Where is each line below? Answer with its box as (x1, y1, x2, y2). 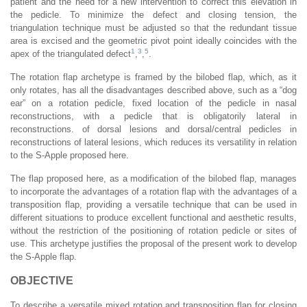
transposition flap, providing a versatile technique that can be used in (10, 199, 297, 210)
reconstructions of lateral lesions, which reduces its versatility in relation (10, 136, 297, 147)
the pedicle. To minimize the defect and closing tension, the (10, 9, 297, 20)
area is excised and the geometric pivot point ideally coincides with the (10, 35, 297, 46)
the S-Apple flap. (10, 251, 77, 262)
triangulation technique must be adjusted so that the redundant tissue (10, 22, 297, 33)
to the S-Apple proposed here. (10, 149, 129, 160)
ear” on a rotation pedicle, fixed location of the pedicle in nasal (10, 97, 297, 108)
